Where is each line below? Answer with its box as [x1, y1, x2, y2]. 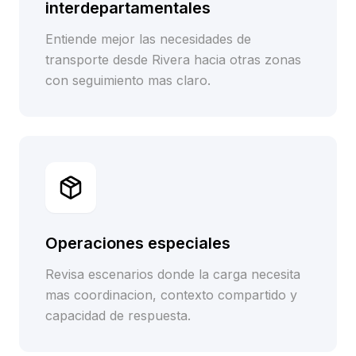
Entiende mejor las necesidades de [45, 31, 251, 47]
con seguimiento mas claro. [45, 72, 211, 88]
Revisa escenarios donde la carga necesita [45, 266, 300, 282]
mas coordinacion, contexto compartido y [45, 287, 297, 303]
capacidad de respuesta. [45, 308, 191, 323]
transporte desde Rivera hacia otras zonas [45, 52, 301, 68]
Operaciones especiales [45, 234, 230, 253]
